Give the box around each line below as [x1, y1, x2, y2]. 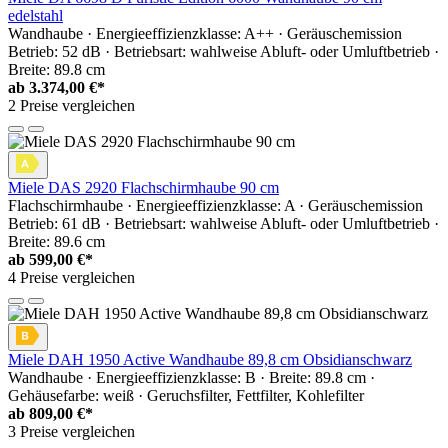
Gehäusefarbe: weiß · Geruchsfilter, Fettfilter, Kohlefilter [8, 387, 364, 405]
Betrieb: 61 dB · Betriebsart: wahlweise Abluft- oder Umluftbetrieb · [8, 215, 439, 233]
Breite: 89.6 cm [8, 233, 105, 251]
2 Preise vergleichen [8, 97, 135, 115]
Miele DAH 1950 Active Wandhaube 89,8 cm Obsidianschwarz [8, 351, 412, 369]
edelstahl [8, 7, 63, 25]
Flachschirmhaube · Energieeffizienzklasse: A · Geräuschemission [8, 197, 423, 215]
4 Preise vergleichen [8, 269, 135, 287]
